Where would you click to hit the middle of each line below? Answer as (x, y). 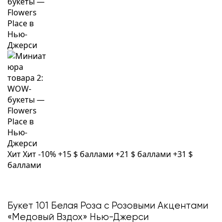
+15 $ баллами (87, 154)
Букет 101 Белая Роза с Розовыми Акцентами (108, 206)
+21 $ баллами (144, 154)
